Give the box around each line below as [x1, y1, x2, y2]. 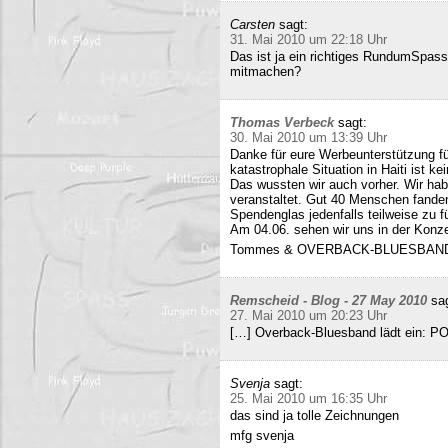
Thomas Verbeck [229, 115, 334, 130]
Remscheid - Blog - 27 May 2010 [229, 293, 427, 308]
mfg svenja [229, 428, 294, 443]
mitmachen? [229, 64, 301, 79]
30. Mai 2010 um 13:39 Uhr [229, 130, 387, 145]
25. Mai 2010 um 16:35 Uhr [229, 391, 387, 406]
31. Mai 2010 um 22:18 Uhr [229, 32, 387, 47]
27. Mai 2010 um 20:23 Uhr [229, 308, 387, 323]
